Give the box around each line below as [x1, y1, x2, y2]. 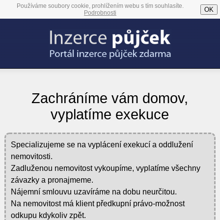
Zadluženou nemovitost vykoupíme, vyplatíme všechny [10, 164, 200, 172]
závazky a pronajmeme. [10, 175, 93, 184]
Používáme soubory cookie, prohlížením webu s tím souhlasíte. [17, 2, 184, 9]
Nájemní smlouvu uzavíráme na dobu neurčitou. [10, 187, 177, 196]
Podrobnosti [84, 9, 116, 16]
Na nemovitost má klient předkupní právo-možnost [10, 199, 185, 208]
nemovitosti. [10, 152, 53, 161]
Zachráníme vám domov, [31, 90, 189, 107]
